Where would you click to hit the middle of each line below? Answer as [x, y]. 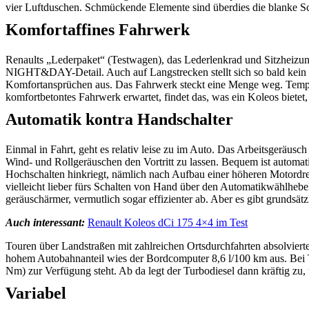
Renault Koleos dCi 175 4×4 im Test [168, 222]
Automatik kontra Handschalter [119, 119]
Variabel [36, 293]
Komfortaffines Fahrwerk [98, 30]
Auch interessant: [45, 222]
